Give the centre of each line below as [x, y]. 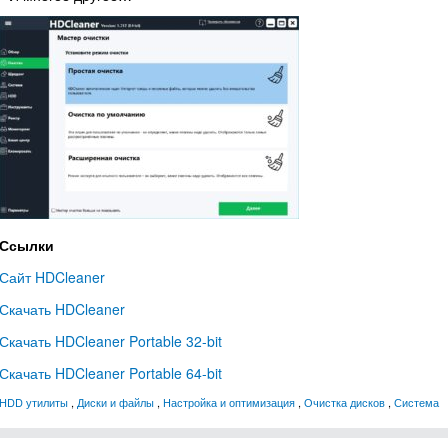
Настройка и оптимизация [229, 402]
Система [416, 402]
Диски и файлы [115, 402]
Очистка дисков [344, 402]
